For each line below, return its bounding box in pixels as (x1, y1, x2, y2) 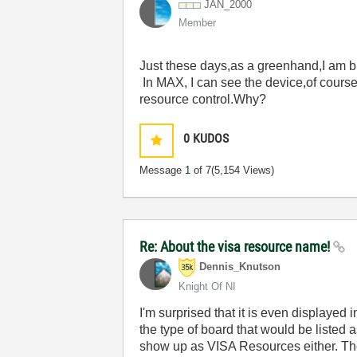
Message (139, 164, 186, 176)
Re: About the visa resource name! (139, 238, 334, 255)
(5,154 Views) (211, 164, 275, 176)
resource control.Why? (139, 92, 270, 106)
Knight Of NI (178, 280, 237, 292)
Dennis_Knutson (199, 261, 281, 273)
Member (178, 17, 217, 29)
